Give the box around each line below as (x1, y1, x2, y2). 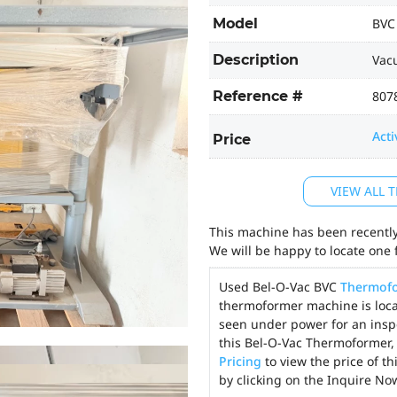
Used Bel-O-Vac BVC (219, 278, 340, 295)
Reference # (213, 88, 303, 105)
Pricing (219, 353, 261, 370)
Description (213, 51, 299, 68)
